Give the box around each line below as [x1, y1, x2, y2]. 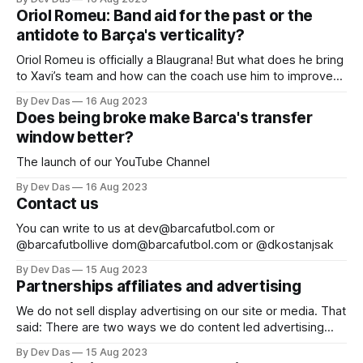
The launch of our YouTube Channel [16, 154, 210, 169]
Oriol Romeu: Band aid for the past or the [16, 6, 314, 25]
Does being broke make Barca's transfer [16, 108, 313, 127]
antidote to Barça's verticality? [16, 25, 245, 45]
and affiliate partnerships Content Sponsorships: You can [16, 335, 155, 351]
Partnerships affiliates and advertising [16, 276, 301, 296]
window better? [16, 127, 134, 147]
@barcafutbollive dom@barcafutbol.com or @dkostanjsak [112, 237, 334, 252]
